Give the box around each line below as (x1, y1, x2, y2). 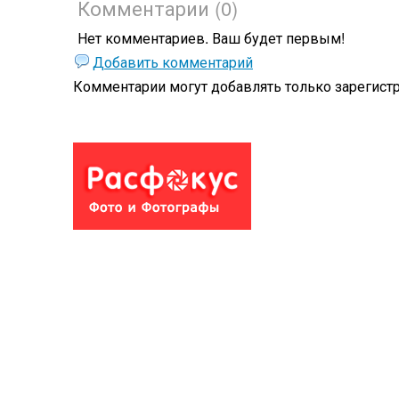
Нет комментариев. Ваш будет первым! (77, 28, 345, 48)
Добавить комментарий (93, 52, 253, 72)
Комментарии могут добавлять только (73, 76, 335, 96)
